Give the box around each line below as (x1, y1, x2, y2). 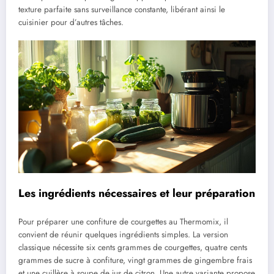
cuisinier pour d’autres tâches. (18, 16, 124, 28)
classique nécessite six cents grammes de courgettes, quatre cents (18, 242, 247, 254)
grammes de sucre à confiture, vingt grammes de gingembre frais (18, 254, 252, 267)
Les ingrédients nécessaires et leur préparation (18, 185, 255, 201)
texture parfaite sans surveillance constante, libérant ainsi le (18, 3, 225, 15)
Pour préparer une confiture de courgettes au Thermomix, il (18, 216, 228, 228)
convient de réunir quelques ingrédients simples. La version (18, 229, 228, 241)
